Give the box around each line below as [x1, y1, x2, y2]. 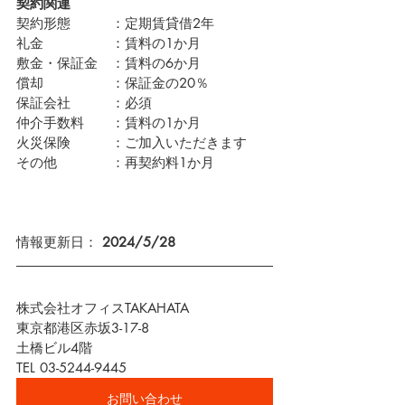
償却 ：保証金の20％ [16, 74, 209, 91]
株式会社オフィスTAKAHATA [16, 299, 189, 316]
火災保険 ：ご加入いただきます [16, 134, 247, 151]
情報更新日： [16, 233, 102, 250]
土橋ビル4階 [16, 339, 92, 356]
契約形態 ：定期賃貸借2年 [16, 14, 214, 32]
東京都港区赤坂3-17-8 [16, 319, 149, 336]
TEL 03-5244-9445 [16, 359, 127, 376]
